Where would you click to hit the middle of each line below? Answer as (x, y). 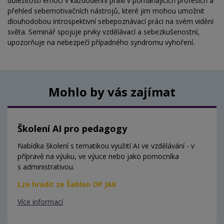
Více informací (40, 202)
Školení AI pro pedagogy (72, 129)
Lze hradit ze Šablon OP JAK (67, 184)
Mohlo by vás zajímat (112, 92)
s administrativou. (46, 167)
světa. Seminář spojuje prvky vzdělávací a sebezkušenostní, (103, 32)
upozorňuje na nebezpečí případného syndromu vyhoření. (103, 42)
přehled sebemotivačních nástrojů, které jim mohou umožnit (106, 11)
